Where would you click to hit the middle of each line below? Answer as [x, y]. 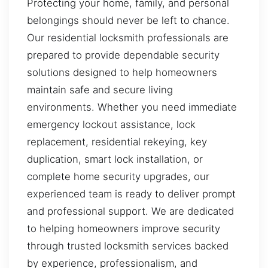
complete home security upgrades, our [118, 176]
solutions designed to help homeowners [122, 72]
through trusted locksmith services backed [128, 246]
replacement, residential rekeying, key [117, 141]
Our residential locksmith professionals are [128, 37]
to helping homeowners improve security [124, 228]
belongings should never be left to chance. [128, 20]
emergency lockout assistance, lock [111, 124]
